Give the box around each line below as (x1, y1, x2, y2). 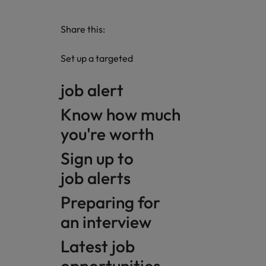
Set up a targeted (61, 52, 133, 64)
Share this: (61, 23, 105, 35)
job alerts (61, 167, 134, 188)
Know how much (61, 104, 180, 125)
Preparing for (61, 192, 164, 213)
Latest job (61, 236, 135, 256)
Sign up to (61, 148, 134, 169)
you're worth (61, 123, 157, 144)
